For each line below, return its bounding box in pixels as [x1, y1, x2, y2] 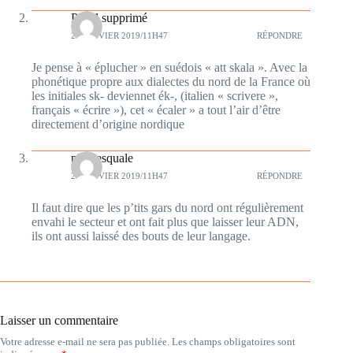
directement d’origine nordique [32, 117, 184, 132]
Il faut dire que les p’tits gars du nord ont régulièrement [32, 201, 303, 215]
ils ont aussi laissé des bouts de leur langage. [32, 229, 251, 243]
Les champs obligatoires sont [172, 336, 295, 348]
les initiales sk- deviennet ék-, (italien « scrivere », [32, 89, 278, 103]
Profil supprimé [71, 11, 147, 25]
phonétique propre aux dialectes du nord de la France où [32, 75, 310, 89]
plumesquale [71, 151, 133, 165]
